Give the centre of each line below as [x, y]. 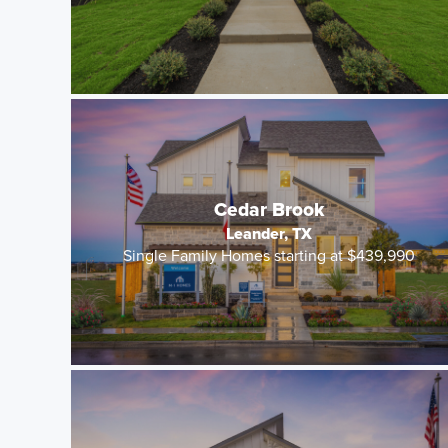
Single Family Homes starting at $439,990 [269, 256]
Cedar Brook [269, 209]
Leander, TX [269, 233]
